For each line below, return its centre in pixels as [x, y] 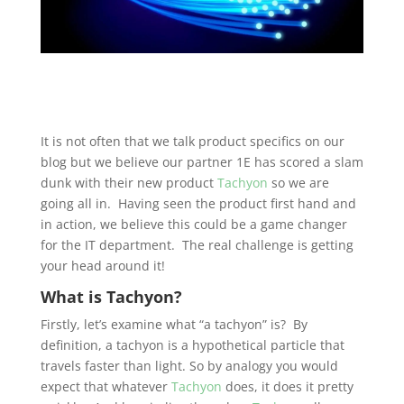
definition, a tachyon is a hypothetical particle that [192, 345]
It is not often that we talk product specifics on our [192, 141]
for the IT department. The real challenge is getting [197, 245]
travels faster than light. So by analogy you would [189, 366]
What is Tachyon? [111, 297]
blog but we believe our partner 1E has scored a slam [202, 162]
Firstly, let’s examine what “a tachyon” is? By [174, 324]
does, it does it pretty [287, 386]
